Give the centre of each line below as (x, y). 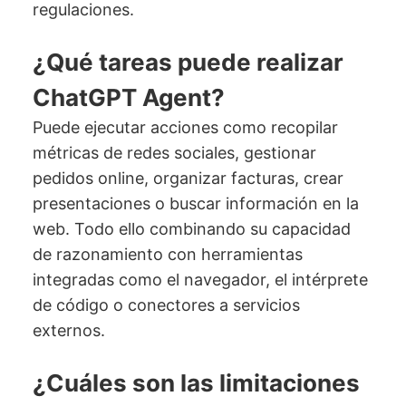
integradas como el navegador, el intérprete (200, 280)
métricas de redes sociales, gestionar (174, 153)
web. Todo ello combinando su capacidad (191, 229)
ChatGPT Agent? (128, 98)
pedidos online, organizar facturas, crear (188, 179)
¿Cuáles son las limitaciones (196, 383)
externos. (68, 331)
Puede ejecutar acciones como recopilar (185, 128)
